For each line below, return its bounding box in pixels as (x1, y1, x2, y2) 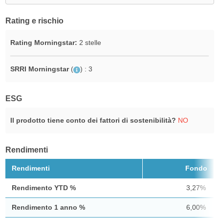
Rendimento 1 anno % (11, 203, 85, 212)
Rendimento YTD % (11, 184, 76, 192)
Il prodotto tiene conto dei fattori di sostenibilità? (10, 116, 176, 125)
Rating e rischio (5, 17, 64, 25)
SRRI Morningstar (10, 65, 69, 73)
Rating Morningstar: (10, 39, 77, 47)
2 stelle (77, 39, 101, 47)
